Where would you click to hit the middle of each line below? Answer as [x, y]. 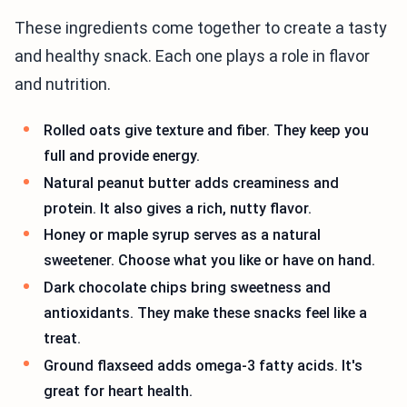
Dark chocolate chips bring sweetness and [187, 287]
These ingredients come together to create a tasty [201, 28]
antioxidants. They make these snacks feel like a [205, 313]
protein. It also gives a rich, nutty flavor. [178, 208]
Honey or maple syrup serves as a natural [182, 235]
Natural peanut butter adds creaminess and [191, 183]
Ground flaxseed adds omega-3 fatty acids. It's [203, 365]
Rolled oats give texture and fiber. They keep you [206, 131]
